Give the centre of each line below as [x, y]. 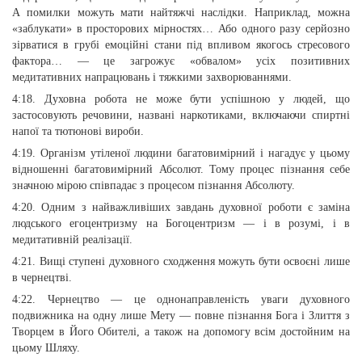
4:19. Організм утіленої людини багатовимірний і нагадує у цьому [181, 153]
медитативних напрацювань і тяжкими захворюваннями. [152, 77]
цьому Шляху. [46, 348]
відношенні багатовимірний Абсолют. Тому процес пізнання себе [181, 169]
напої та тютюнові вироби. [78, 131]
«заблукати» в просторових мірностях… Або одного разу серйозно [181, 29]
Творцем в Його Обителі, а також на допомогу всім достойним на [181, 332]
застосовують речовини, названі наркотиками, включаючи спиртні [181, 115]
